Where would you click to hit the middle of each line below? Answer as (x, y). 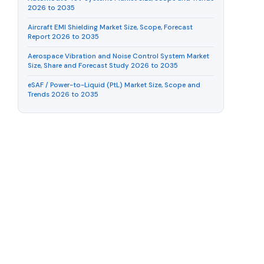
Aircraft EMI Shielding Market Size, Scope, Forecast (110, 27)
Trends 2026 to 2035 (63, 95)
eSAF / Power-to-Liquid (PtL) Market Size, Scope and (114, 85)
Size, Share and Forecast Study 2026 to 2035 (103, 66)
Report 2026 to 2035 (63, 37)
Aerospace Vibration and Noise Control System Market (118, 56)
